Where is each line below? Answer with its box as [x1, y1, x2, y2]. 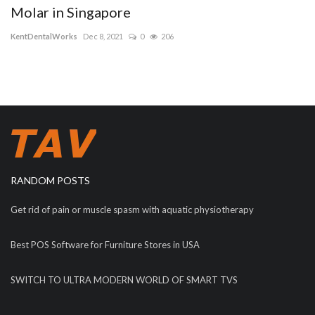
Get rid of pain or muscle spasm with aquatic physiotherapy [11, 203, 254, 215]
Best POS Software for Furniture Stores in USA [11, 238, 200, 250]
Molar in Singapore [11, 3, 131, 20]
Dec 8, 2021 [83, 31, 123, 41]
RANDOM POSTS [11, 174, 90, 186]
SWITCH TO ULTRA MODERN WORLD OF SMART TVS [11, 274, 238, 285]
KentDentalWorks [11, 31, 77, 41]
